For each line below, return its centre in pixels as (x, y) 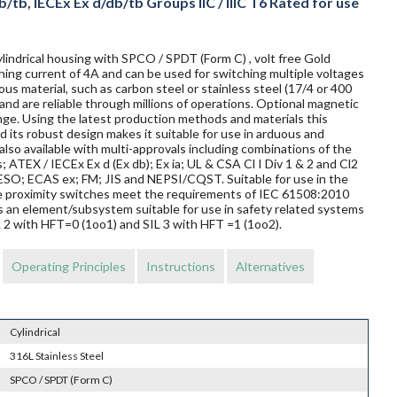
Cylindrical (35, 332)
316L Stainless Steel (57, 356)
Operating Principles (68, 267)
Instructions (180, 267)
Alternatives (270, 267)
